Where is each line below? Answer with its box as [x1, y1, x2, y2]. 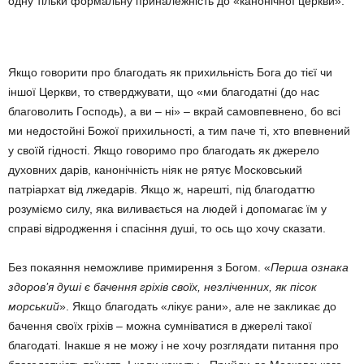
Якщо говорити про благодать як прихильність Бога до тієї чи [8, 66, 332, 79]
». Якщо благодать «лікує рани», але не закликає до [59, 300, 336, 313]
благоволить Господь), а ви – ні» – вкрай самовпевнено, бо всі [8, 105, 340, 118]
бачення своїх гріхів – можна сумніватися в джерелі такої [8, 319, 312, 332]
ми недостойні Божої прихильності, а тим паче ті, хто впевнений [8, 124, 350, 137]
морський [8, 300, 59, 313]
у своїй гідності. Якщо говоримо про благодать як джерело [8, 144, 319, 157]
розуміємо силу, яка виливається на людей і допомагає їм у [8, 202, 327, 215]
